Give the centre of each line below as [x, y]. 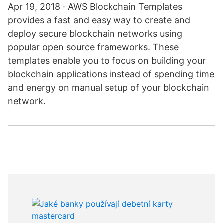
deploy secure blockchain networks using [95, 34]
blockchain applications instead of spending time [111, 74]
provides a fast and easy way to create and [99, 20]
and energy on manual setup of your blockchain [109, 87]
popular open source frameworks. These [93, 47]
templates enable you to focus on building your [107, 60]
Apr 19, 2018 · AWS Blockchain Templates [95, 7]
